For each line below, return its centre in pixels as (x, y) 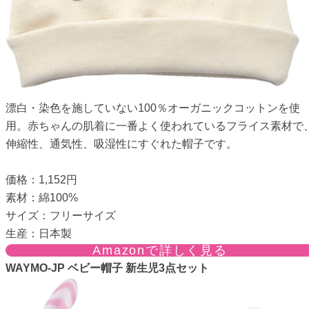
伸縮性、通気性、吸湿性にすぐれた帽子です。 (121, 143)
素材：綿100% (42, 197)
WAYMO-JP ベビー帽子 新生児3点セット (107, 268)
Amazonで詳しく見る (160, 250)
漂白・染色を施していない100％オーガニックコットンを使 (153, 108)
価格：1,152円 (41, 179)
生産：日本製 (39, 233)
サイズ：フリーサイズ (61, 215)
